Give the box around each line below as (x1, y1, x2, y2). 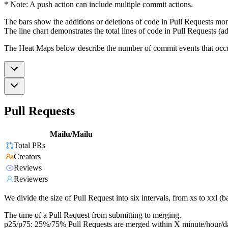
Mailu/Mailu (50, 130, 93, 139)
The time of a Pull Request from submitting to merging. (4, 211, 181, 220)
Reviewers (14, 175, 48, 184)
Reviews (14, 163, 42, 173)
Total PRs (14, 141, 45, 150)
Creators (14, 152, 41, 161)
